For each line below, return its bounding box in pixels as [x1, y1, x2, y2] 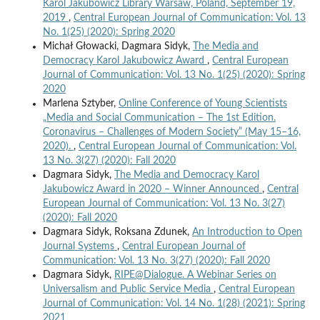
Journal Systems [42, 241, 117, 252]
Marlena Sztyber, [42, 99, 119, 109]
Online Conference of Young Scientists [118, 99, 287, 109]
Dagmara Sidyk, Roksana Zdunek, [42, 227, 192, 238]
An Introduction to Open [191, 227, 302, 238]
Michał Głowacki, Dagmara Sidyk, [42, 41, 193, 52]
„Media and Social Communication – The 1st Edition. [42, 113, 276, 124]
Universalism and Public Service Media [42, 284, 214, 295]
